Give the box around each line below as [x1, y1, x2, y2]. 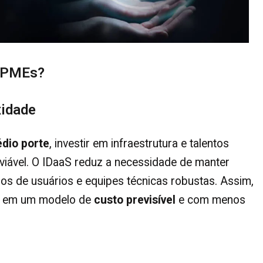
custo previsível [94, 193, 176, 207]
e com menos [176, 193, 245, 207]
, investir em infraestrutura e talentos [49, 136, 229, 150]
